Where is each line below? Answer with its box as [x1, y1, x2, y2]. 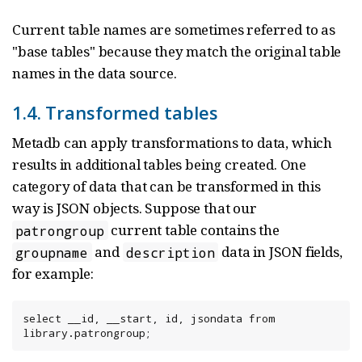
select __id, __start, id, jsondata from [23, 311, 275, 326]
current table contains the [107, 221, 280, 240]
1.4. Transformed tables [12, 100, 218, 125]
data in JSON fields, [218, 242, 343, 262]
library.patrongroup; [23, 326, 152, 341]
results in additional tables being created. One [12, 155, 307, 175]
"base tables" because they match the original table [12, 42, 342, 61]
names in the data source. [12, 64, 177, 83]
